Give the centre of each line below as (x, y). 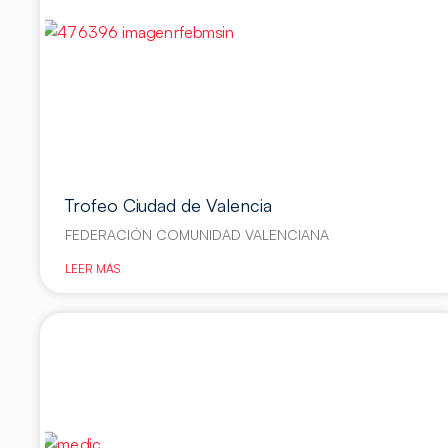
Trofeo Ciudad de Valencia (169, 205)
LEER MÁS (93, 269)
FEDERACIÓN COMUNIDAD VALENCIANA (197, 235)
